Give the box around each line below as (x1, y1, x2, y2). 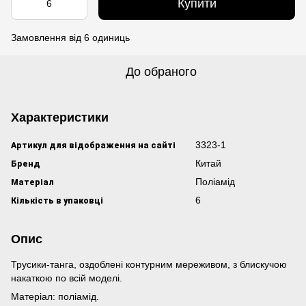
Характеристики (11, 111, 109, 124)
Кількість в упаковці (11, 194, 103, 206)
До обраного (126, 65, 197, 79)
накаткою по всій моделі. (11, 273, 122, 283)
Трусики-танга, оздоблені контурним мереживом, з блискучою (11, 259, 287, 270)
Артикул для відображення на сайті (11, 139, 176, 151)
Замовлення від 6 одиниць (11, 32, 130, 43)
